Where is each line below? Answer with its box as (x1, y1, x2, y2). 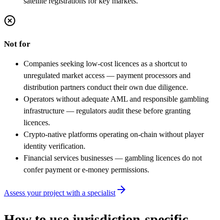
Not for (4, 39, 30, 49)
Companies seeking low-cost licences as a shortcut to (24, 59, 187, 68)
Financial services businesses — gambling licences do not (24, 154, 202, 163)
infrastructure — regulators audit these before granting (24, 107, 191, 115)
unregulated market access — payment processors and (24, 71, 191, 80)
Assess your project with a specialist (4, 189, 115, 197)
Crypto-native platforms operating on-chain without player (24, 130, 204, 139)
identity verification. (24, 142, 85, 151)
